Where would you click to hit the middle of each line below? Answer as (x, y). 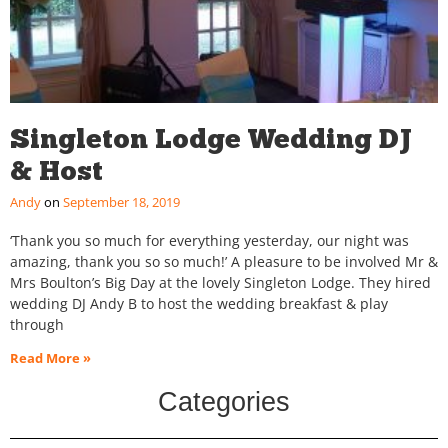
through (37, 325)
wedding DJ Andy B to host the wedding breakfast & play (199, 304)
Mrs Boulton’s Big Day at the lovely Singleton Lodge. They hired (220, 283)
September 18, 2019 (120, 202)
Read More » (50, 358)
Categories (224, 402)
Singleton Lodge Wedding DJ (211, 139)
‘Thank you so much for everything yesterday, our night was (209, 241)
